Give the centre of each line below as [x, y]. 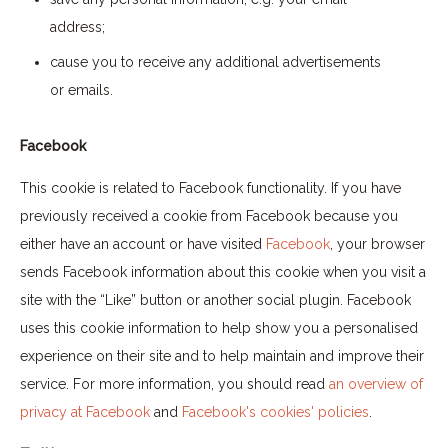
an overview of [376, 384]
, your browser [377, 244]
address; [77, 27]
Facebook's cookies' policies [275, 412]
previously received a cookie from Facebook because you [209, 216]
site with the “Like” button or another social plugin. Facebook [215, 300]
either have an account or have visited [143, 244]
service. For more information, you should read [174, 384]
